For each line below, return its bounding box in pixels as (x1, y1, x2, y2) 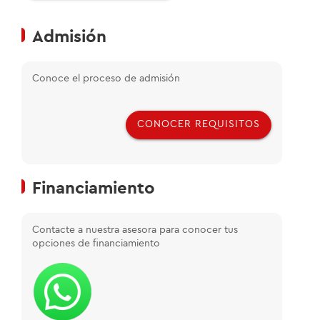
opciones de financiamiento (32, 238, 160, 249)
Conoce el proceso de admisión (32, 73, 180, 84)
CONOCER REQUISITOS (136, 119, 260, 130)
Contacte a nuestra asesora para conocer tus (32, 224, 238, 235)
